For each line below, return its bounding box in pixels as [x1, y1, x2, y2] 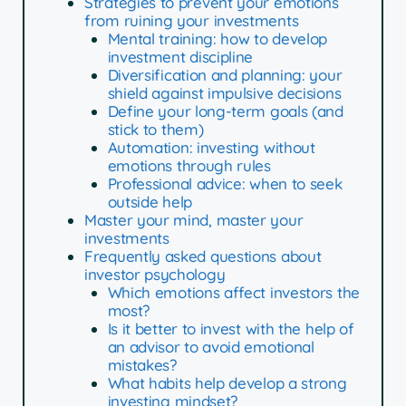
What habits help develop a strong [107, 373, 347, 393]
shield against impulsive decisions [107, 83, 342, 103]
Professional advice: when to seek [107, 174, 343, 194]
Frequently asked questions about [84, 246, 322, 266]
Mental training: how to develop [107, 29, 328, 49]
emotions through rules [107, 156, 271, 176]
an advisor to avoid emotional [107, 337, 314, 357]
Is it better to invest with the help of [107, 319, 354, 339]
